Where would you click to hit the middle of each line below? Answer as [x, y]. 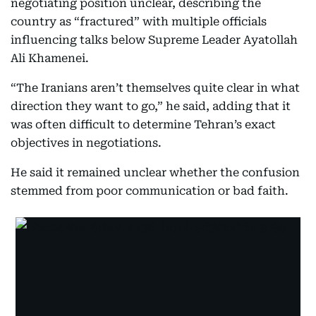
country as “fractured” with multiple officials [139, 22]
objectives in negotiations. [86, 143]
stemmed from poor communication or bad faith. [150, 191]
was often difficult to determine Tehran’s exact [143, 124]
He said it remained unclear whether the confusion [155, 172]
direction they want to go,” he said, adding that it [151, 106]
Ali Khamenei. [50, 58]
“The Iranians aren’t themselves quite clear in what [155, 88]
